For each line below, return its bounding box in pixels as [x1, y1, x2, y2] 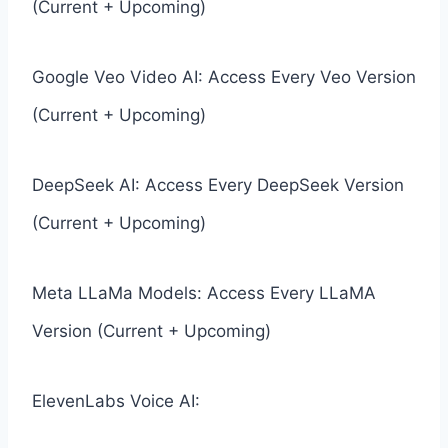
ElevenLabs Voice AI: [32, 390, 200, 411]
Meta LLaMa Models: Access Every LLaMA [32, 282, 376, 303]
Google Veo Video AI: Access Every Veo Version [32, 66, 416, 87]
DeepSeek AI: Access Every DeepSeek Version [32, 174, 404, 195]
